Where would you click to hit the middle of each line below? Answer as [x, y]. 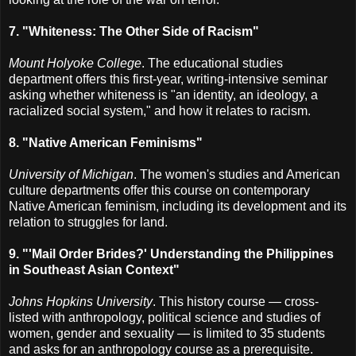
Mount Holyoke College [75, 63]
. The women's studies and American [237, 174]
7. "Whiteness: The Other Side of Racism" [134, 31]
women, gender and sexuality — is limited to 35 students [167, 333]
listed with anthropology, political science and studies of [164, 317]
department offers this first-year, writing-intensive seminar [168, 79]
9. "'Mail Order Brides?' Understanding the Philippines [171, 253]
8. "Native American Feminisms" [106, 142]
